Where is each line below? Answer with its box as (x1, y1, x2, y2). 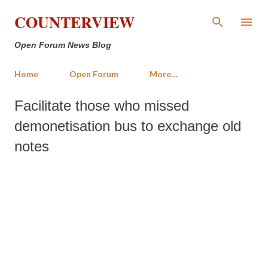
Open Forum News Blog (14, 40, 111, 50)
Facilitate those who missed (14, 98, 189, 114)
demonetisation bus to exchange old (14, 118, 241, 134)
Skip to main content (99, 9, 169, 20)
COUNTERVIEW (14, 11, 135, 33)
